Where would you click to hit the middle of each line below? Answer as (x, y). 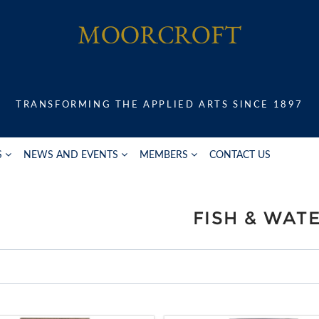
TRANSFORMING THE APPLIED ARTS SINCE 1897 (159, 105)
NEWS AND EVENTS (71, 155)
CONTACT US (240, 155)
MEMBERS (164, 155)
